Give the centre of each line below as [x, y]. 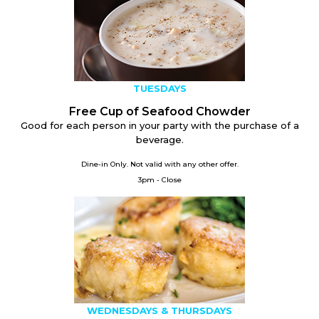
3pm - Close [159, 180]
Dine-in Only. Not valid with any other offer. [159, 164]
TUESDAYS [159, 89]
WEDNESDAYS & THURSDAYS [159, 311]
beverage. [159, 140]
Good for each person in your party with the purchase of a [159, 126]
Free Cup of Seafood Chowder [159, 112]
